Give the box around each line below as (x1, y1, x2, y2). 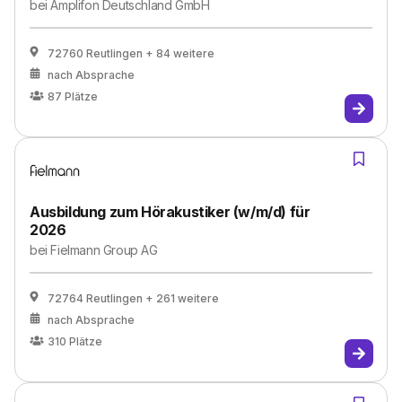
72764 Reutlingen (48, 292, 143, 305)
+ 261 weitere (145, 292, 219, 305)
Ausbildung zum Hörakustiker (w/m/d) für (30, 203, 310, 221)
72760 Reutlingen (48, 47, 143, 60)
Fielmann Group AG (50, 242, 158, 258)
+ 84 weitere (145, 47, 214, 60)
